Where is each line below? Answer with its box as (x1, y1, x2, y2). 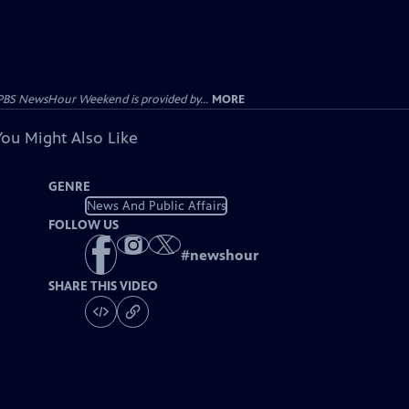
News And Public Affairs (86, 197, 226, 214)
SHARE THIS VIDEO (48, 278, 159, 295)
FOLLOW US (48, 217, 120, 233)
